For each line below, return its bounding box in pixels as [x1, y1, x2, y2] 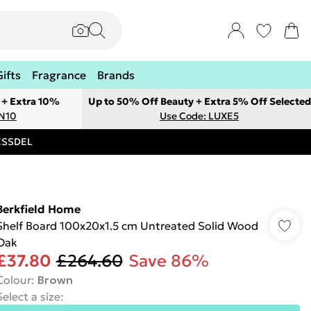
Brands [97, 68, 135, 82]
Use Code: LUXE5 [160, 110, 239, 122]
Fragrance [32, 68, 86, 82]
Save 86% [128, 251, 209, 271]
